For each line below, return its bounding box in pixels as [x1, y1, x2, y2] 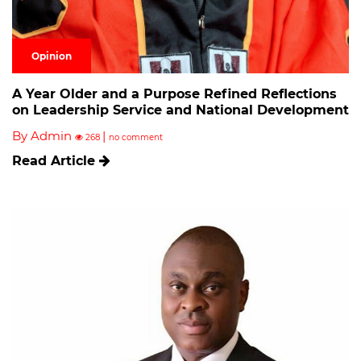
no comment [109, 131, 163, 143]
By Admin [12, 127, 75, 143]
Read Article [12, 152, 99, 168]
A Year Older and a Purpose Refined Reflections [12, 85, 337, 102]
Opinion [31, 49, 72, 62]
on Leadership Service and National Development [12, 102, 349, 118]
